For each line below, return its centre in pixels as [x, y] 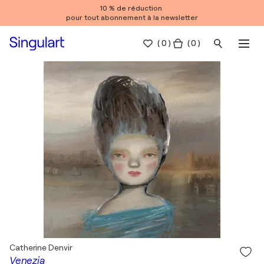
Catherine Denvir [41, 247]
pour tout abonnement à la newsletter [132, 18]
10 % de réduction [132, 8]
